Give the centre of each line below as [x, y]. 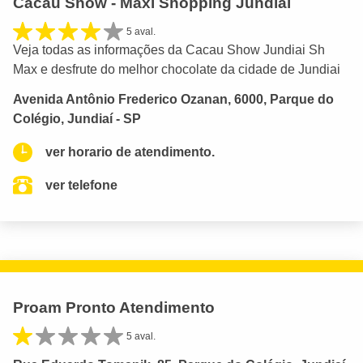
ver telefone [81, 186]
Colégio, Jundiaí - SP [77, 119]
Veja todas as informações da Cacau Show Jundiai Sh [169, 50]
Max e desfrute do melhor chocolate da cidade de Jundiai [177, 70]
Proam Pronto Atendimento [114, 308]
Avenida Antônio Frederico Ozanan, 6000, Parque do [173, 100]
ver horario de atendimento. [130, 152]
